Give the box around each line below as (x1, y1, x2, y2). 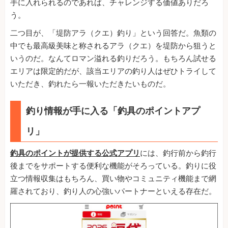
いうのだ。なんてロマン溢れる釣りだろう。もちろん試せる (10, 54, 216, 64)
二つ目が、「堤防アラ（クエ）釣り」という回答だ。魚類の (10, 28, 216, 38)
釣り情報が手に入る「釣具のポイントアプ (26, 105, 200, 117)
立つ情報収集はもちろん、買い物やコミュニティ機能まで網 (10, 174, 216, 184)
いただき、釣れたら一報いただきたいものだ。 (10, 79, 170, 89)
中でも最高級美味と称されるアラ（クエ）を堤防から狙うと (10, 41, 216, 51)
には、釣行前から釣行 (140, 149, 216, 158)
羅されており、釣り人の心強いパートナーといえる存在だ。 (10, 187, 216, 196)
